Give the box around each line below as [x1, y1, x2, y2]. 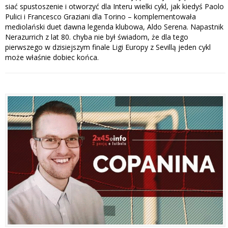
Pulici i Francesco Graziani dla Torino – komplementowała [5, 12, 196, 22]
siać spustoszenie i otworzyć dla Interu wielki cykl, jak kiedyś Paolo [5, 2, 224, 12]
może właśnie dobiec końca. [5, 52, 99, 63]
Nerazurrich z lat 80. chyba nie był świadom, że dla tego [5, 32, 188, 42]
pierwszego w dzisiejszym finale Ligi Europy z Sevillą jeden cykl [5, 42, 211, 52]
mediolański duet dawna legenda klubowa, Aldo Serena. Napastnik [5, 22, 223, 32]
